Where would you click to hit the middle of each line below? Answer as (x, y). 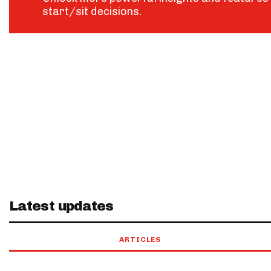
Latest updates (61, 206)
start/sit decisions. (92, 11)
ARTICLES (140, 239)
